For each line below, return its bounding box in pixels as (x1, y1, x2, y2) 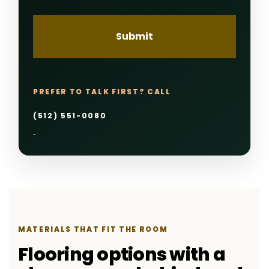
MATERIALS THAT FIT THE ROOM (18, 224, 168, 235)
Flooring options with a (18, 242, 225, 268)
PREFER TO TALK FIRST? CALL (33, 86, 171, 97)
